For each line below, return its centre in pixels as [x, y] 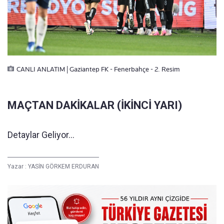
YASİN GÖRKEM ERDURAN [63, 167]
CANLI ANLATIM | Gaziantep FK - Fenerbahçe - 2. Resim [98, 69]
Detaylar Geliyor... [41, 135]
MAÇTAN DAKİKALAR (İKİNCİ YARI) [95, 105]
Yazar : [18, 167]
